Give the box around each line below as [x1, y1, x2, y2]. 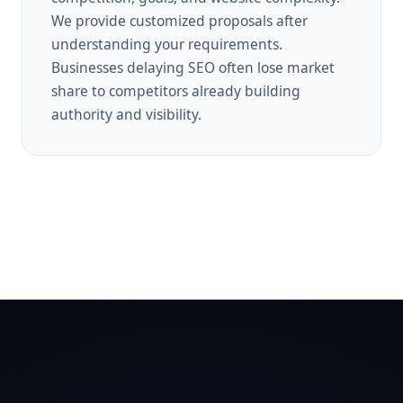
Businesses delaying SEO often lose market [51, 57, 335, 77]
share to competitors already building [51, 80, 300, 101]
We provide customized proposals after [51, 10, 308, 31]
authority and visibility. [51, 103, 201, 124]
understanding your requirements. [51, 33, 282, 54]
